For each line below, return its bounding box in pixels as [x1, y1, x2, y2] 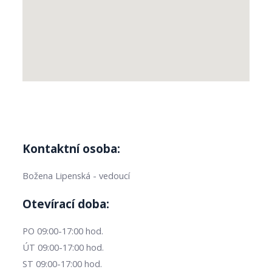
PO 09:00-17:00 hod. [22, 224, 104, 237]
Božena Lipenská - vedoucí [22, 169, 131, 182]
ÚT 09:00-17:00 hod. [22, 240, 104, 253]
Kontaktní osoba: [22, 140, 121, 157]
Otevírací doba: [22, 195, 110, 212]
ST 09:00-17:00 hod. [22, 257, 103, 270]
